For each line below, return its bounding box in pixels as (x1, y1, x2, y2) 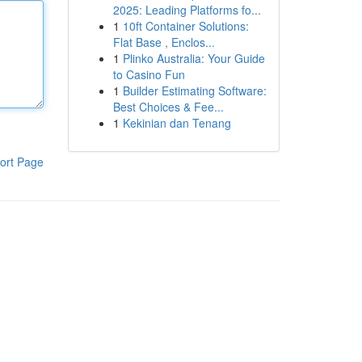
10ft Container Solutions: (122, 18, 249, 34)
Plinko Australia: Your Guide (122, 50, 265, 66)
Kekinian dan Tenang (122, 115, 231, 131)
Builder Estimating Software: (122, 82, 267, 99)
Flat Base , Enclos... (112, 34, 215, 50)
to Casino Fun (112, 66, 185, 82)
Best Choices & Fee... (112, 99, 224, 115)
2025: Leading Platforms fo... (112, 2, 261, 18)
